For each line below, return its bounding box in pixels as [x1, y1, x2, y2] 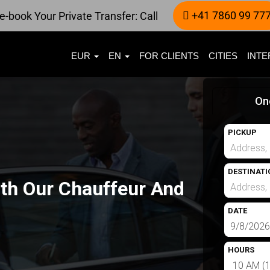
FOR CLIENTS [139, 51, 199, 61]
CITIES [209, 51, 237, 61]
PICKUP [227, 128, 257, 137]
